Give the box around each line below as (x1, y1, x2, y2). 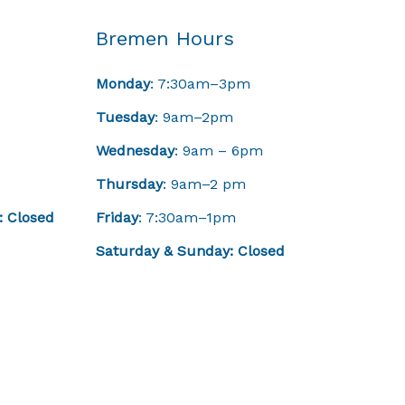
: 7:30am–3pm (150, 75, 250, 92)
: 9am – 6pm (174, 142, 263, 159)
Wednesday (96, 142, 174, 159)
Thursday (96, 175, 163, 193)
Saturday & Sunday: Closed (96, 242, 285, 259)
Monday (96, 75, 150, 92)
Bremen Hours (96, 27, 234, 50)
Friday (96, 209, 138, 226)
